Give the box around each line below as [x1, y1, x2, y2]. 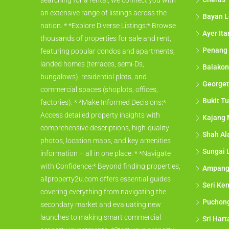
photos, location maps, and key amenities [40, 136, 171, 145]
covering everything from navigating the [40, 188, 166, 196]
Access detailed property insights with [40, 111, 160, 120]
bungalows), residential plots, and [40, 73, 147, 81]
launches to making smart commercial [40, 213, 161, 222]
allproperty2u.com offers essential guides [40, 175, 171, 184]
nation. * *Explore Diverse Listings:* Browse [40, 21, 176, 30]
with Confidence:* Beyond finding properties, [40, 162, 180, 171]
